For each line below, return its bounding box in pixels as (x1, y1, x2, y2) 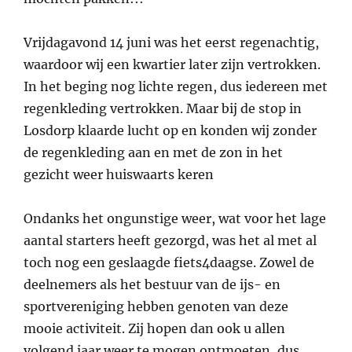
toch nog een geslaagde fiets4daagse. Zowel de (24, 255, 314, 271)
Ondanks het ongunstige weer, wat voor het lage (24, 211, 326, 227)
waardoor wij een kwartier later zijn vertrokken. (24, 57, 321, 73)
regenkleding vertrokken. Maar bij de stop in (24, 101, 302, 117)
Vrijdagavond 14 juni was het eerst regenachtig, (24, 35, 319, 51)
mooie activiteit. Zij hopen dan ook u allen (24, 321, 285, 337)
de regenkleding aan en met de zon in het (24, 145, 283, 161)
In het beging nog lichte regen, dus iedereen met (24, 79, 328, 95)
